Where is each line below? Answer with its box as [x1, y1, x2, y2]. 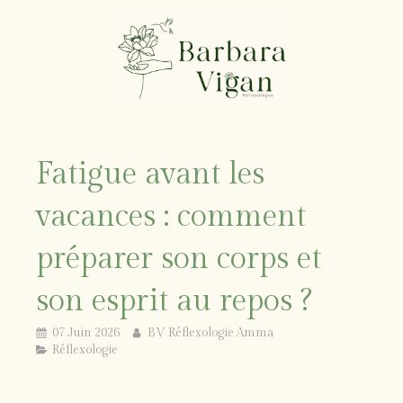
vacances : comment [36, 199, 306, 235]
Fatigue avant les [36, 157, 264, 193]
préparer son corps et [36, 241, 321, 277]
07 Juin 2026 [52, 325, 120, 340]
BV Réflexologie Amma [148, 325, 273, 340]
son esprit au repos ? [36, 283, 312, 319]
